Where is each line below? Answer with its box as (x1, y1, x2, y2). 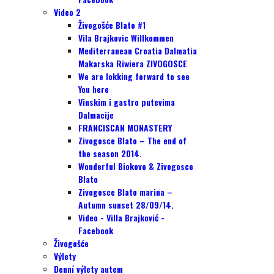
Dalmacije (78, 108, 114, 121)
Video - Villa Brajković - (78, 211, 165, 224)
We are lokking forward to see (78, 70, 190, 83)
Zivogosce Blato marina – (78, 185, 172, 198)
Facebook (78, 224, 113, 237)
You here (78, 83, 109, 95)
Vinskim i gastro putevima (78, 95, 175, 108)
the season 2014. (78, 147, 142, 160)
